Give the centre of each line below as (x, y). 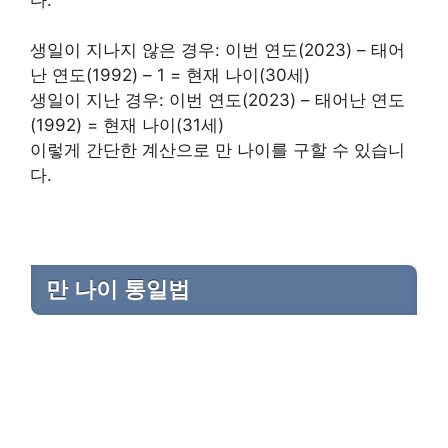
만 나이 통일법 (118, 290)
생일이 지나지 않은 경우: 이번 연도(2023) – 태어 (217, 50)
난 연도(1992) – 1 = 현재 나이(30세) (170, 75)
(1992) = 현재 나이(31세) (127, 125)
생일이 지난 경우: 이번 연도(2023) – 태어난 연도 (217, 100)
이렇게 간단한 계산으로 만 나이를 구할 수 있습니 (217, 150)
